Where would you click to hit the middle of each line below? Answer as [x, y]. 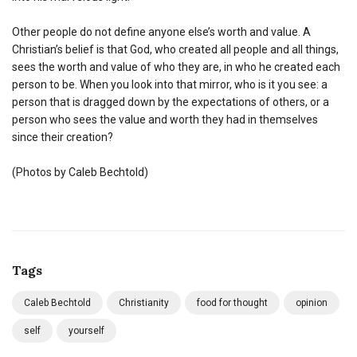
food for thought [232, 302]
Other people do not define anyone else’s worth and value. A [161, 31]
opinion [312, 302]
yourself [86, 330]
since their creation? [63, 137]
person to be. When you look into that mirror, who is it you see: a [170, 84]
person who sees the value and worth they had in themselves [165, 119]
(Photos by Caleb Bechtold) [80, 172]
